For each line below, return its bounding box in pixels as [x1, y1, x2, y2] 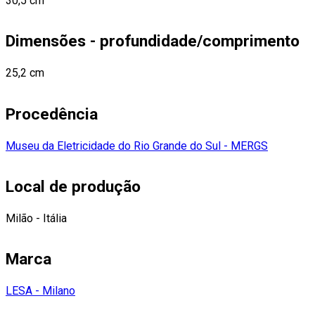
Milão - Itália [6, 211, 67, 225]
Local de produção [6, 176, 141, 196]
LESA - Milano [6, 283, 75, 297]
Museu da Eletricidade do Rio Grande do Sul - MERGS [6, 139, 268, 153]
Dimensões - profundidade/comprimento [6, 32, 300, 51]
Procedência [6, 104, 98, 124]
